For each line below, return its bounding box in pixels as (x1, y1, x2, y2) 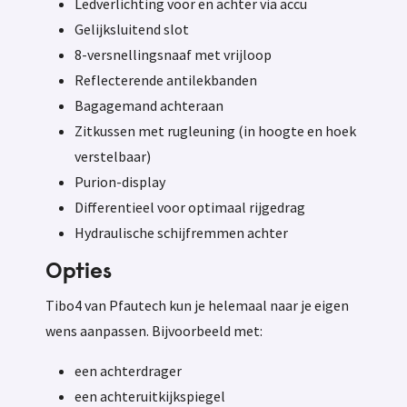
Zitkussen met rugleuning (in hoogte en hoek (74, 122, 356, 141)
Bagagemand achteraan (74, 96, 223, 115)
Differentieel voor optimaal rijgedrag (74, 198, 305, 217)
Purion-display (74, 173, 165, 192)
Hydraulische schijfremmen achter (74, 223, 288, 243)
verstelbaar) (74, 147, 151, 166)
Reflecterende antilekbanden (74, 71, 257, 90)
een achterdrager (74, 362, 182, 381)
